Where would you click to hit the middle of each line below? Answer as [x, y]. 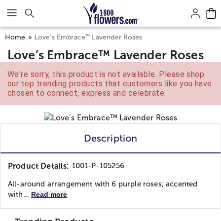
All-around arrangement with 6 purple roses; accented [103, 184]
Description [110, 138]
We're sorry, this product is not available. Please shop [106, 74]
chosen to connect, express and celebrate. [87, 93]
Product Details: [39, 166]
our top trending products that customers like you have [110, 84]
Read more [49, 194]
